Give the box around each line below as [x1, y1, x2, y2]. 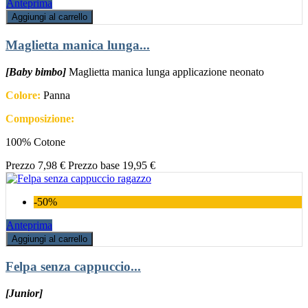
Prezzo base [68, 159, 120, 171]
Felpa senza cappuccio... [5, 259, 141, 274]
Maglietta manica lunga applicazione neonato [69, 65, 264, 78]
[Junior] [5, 287, 43, 300]
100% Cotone [5, 135, 65, 148]
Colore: [5, 89, 41, 101]
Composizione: [5, 112, 74, 124]
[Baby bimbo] [5, 65, 66, 78]
